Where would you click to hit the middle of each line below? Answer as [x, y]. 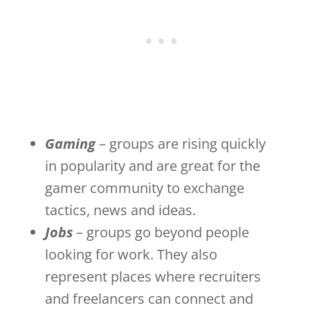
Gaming [70, 143]
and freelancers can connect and [149, 298]
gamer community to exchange [144, 188]
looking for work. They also [131, 254]
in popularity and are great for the [152, 165]
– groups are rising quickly [180, 143]
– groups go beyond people [162, 232]
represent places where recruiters [153, 276]
